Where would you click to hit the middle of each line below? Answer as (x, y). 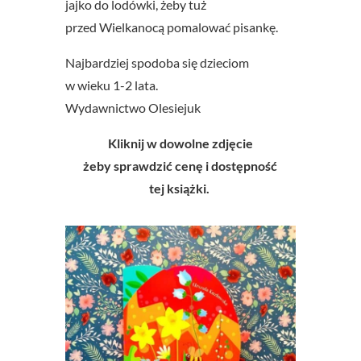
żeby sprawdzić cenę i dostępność (180, 165)
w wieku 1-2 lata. (111, 85)
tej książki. (180, 188)
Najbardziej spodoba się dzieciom (157, 62)
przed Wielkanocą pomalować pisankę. (171, 27)
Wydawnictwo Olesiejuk (133, 107)
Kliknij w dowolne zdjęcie (180, 143)
